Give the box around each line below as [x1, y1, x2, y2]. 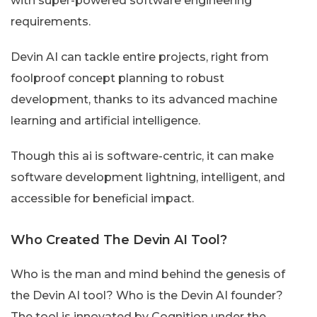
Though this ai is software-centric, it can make [11, 149, 274, 163]
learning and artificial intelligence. [11, 113, 200, 127]
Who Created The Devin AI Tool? [11, 231, 227, 248]
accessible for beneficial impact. [11, 191, 194, 205]
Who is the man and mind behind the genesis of [11, 267, 285, 281]
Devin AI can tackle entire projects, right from [11, 50, 269, 64]
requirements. [11, 14, 91, 28]
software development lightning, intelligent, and [11, 170, 285, 184]
